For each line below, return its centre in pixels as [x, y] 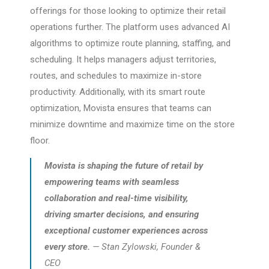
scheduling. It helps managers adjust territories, [123, 60]
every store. [67, 247]
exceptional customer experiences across [126, 231]
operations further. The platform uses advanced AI [130, 27]
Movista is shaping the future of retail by [124, 166]
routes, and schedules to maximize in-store [116, 76]
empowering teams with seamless [112, 182]
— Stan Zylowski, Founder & [145, 247]
